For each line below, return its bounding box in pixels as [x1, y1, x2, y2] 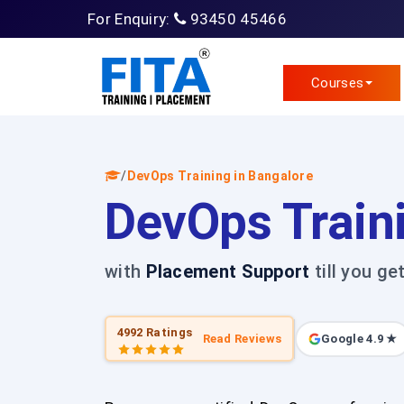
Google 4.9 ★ [321, 332, 398, 345]
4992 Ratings [116, 325, 193, 339]
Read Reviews [202, 332, 282, 345]
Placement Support [145, 261, 310, 282]
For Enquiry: [87, 10, 174, 28]
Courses [311, 75, 364, 91]
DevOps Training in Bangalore [126, 169, 314, 183]
